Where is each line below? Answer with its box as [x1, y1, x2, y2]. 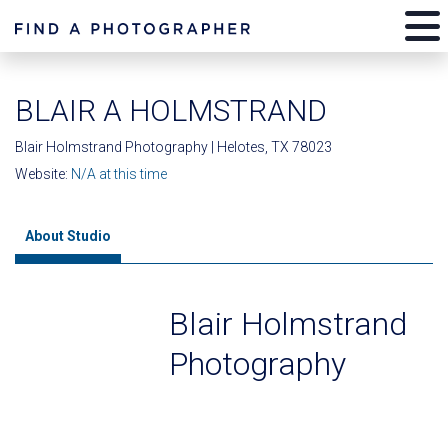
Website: [15, 166, 71, 182]
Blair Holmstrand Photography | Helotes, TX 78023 [15, 139, 332, 155]
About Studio [25, 228, 111, 244]
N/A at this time [71, 166, 167, 182]
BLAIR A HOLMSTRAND [15, 93, 327, 128]
